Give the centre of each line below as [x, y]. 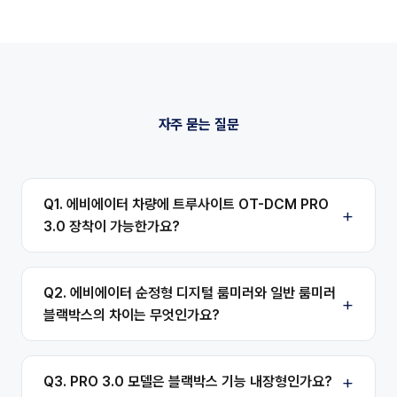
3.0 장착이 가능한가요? [112, 227]
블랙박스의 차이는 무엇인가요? [132, 315]
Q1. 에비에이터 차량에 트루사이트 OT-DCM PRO [186, 205]
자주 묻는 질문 [198, 125]
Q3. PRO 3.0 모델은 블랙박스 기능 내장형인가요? [188, 382]
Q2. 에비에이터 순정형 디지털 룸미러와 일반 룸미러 [190, 293]
